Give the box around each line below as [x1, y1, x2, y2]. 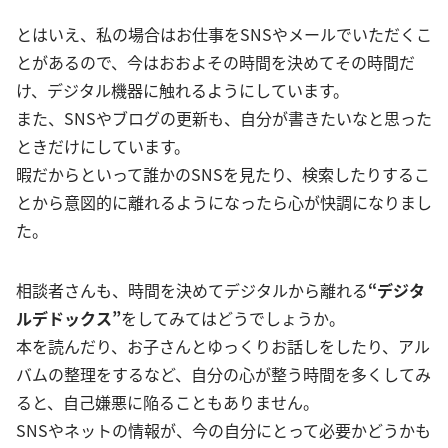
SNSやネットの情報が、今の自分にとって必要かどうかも [16, 417, 431, 442]
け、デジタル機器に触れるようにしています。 [16, 77, 349, 102]
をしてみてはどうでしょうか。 [121, 305, 345, 330]
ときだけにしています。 [16, 133, 190, 158]
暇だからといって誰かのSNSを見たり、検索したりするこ [16, 161, 430, 186]
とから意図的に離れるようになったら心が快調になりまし [16, 189, 432, 214]
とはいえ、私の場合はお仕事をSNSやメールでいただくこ [16, 21, 432, 46]
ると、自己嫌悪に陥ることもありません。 [16, 389, 319, 414]
